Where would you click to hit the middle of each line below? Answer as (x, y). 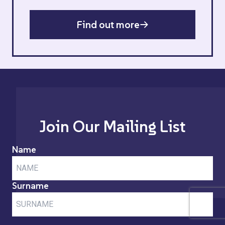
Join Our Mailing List (113, 126)
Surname (30, 185)
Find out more (108, 24)
